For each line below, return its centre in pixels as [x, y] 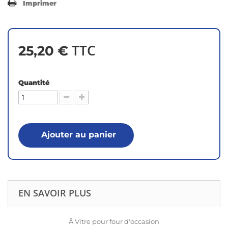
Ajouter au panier [79, 135]
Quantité [34, 83]
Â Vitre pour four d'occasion [114, 222]
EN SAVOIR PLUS [55, 193]
